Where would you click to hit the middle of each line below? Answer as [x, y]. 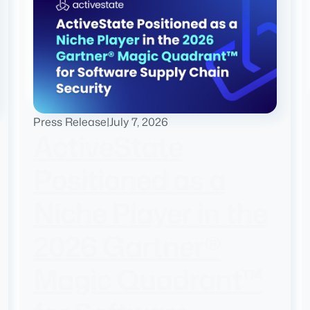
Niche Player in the [150, 213]
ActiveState [108, 147]
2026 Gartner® [127, 246]
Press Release [70, 122]
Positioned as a [129, 180]
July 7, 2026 [138, 122]
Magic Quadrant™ [148, 280]
